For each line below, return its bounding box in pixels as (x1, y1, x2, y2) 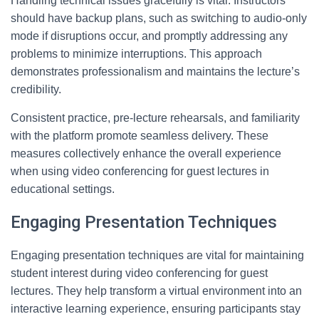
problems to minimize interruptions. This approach (11, 48, 262, 60)
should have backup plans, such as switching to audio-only (11, 12, 307, 24)
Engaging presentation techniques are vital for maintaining (11, 249, 304, 261)
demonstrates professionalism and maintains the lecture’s (11, 66, 300, 78)
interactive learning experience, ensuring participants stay (11, 303, 300, 315)
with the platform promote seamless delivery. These (11, 130, 268, 142)
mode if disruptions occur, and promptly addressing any (11, 30, 288, 42)
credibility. (11, 83, 61, 95)
